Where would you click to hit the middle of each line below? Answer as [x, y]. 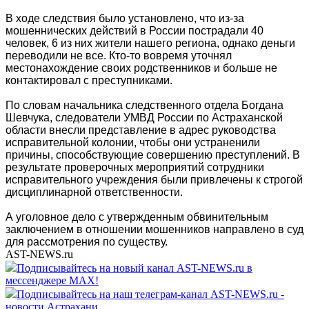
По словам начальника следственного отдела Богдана [144, 105]
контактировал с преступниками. [89, 80]
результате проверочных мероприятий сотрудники [135, 167]
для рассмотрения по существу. [87, 241]
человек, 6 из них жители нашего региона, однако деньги [150, 43]
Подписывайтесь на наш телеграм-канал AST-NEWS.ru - [150, 294]
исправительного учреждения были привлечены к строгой [154, 179]
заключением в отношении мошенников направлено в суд [154, 229]
